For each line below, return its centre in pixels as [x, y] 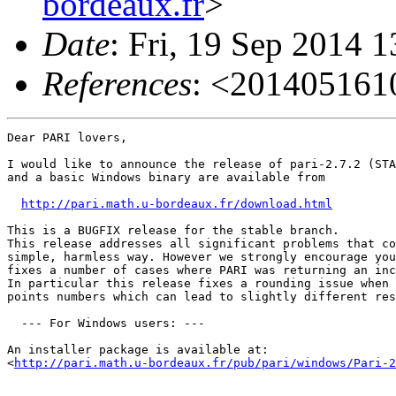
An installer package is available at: [138, 350]
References [117, 84]
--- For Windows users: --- [106, 323]
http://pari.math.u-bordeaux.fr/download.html [177, 204]
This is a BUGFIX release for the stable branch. [177, 230]
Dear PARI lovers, [67, 137]
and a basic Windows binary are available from [166, 177]
